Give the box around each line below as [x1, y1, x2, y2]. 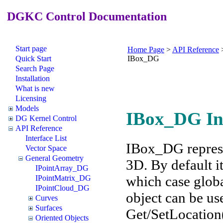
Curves [35, 193, 58, 202]
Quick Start [15, 54, 51, 63]
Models [15, 104, 39, 112]
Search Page [15, 64, 54, 73]
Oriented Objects [35, 213, 89, 222]
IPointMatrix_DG [35, 173, 91, 182]
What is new [15, 84, 55, 93]
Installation [15, 74, 50, 83]
